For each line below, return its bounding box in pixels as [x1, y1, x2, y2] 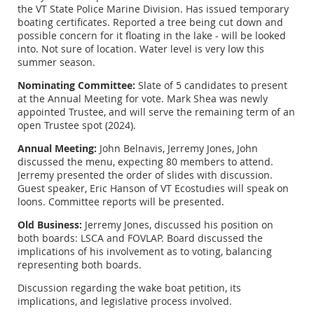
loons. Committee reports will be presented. [18, 194, 224, 208]
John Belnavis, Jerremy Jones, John [97, 141, 258, 155]
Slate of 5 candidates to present [135, 78, 287, 92]
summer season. [18, 55, 95, 69]
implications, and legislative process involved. [18, 294, 232, 308]
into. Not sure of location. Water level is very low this [18, 41, 264, 55]
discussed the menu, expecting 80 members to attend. [18, 154, 273, 168]
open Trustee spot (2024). [18, 118, 136, 132]
